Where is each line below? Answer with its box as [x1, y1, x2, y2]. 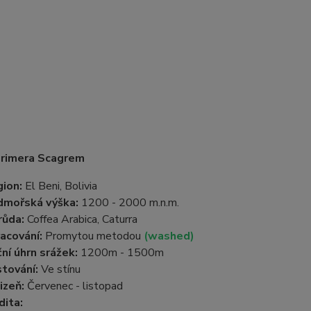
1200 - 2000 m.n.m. [78, 195, 179, 210]
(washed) [143, 228, 194, 244]
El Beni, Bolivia [22, 178, 97, 194]
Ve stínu [37, 262, 81, 277]
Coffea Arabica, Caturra [24, 212, 137, 227]
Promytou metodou [42, 228, 144, 244]
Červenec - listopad [24, 278, 123, 294]
